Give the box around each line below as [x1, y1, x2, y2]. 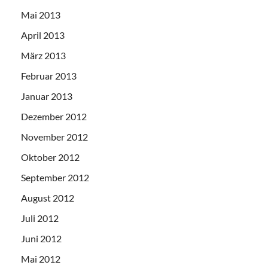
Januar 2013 [21, 90, 72, 102]
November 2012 [21, 131, 88, 143]
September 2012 [21, 172, 89, 184]
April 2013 [21, 29, 65, 41]
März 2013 [21, 50, 66, 62]
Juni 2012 [21, 233, 62, 245]
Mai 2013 [21, 9, 60, 21]
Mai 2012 [21, 253, 60, 265]
